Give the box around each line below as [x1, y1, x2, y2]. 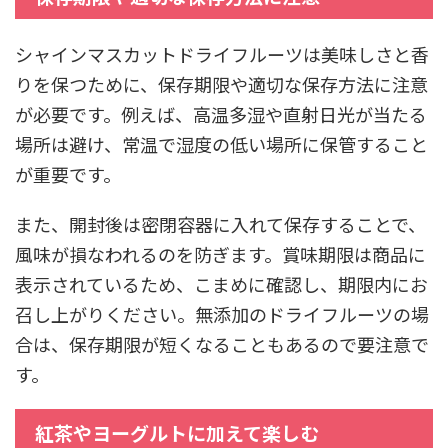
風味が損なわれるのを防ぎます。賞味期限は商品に [15, 240, 426, 267]
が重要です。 [15, 160, 121, 187]
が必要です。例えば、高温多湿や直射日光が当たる [15, 100, 427, 127]
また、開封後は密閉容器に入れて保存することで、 [15, 210, 426, 237]
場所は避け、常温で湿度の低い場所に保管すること [15, 130, 428, 157]
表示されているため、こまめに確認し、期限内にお [15, 270, 428, 297]
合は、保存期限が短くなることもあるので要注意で [15, 330, 429, 357]
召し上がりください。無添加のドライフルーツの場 [15, 300, 429, 327]
